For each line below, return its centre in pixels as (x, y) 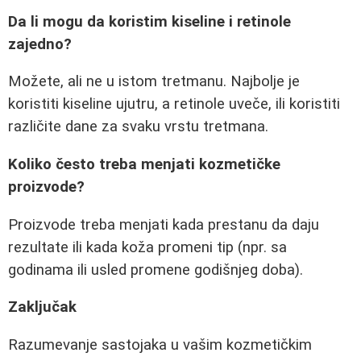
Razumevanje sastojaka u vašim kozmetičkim (160, 345)
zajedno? (40, 44)
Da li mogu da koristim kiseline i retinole (149, 21)
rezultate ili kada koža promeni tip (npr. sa (147, 247)
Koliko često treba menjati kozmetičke (144, 165)
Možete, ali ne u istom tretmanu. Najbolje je (154, 82)
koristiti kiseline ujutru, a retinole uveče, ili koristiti (174, 104)
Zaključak (42, 307)
